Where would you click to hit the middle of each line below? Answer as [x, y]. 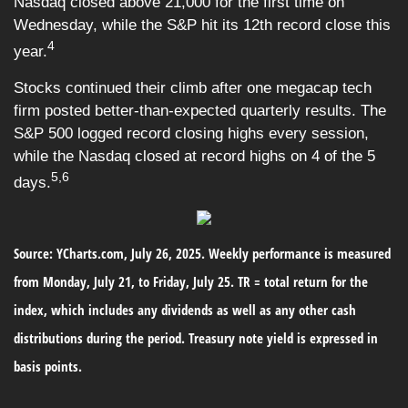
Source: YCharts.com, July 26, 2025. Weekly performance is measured [202, 253]
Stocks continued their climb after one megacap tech [193, 87]
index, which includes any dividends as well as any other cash [185, 310]
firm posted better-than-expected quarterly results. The [200, 110]
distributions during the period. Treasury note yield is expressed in [196, 338]
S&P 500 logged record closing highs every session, [191, 133]
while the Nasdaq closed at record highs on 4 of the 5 [194, 156]
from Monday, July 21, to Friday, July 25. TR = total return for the [191, 281]
